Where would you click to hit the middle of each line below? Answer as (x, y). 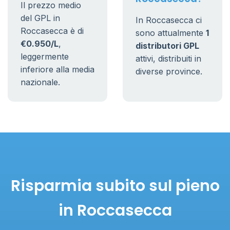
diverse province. (169, 71)
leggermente (45, 56)
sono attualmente (171, 33)
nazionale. (40, 82)
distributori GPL (167, 46)
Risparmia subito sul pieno (115, 186)
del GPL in (40, 18)
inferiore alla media (57, 69)
